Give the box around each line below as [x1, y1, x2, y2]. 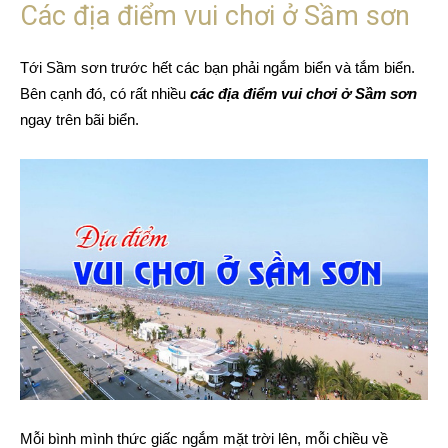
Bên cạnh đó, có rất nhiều [20, 84, 190, 102]
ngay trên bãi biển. [20, 110, 139, 128]
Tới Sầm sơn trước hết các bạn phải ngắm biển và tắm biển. [20, 58, 415, 76]
